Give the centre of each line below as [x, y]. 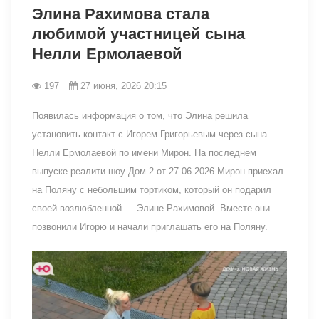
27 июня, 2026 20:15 [124, 85]
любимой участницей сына [138, 33]
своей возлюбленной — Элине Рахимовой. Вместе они [151, 208]
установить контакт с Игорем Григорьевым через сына [150, 134]
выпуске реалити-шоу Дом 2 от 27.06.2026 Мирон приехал [158, 171]
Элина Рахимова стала [121, 14]
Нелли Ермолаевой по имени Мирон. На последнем [144, 152]
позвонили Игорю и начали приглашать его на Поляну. [150, 226]
